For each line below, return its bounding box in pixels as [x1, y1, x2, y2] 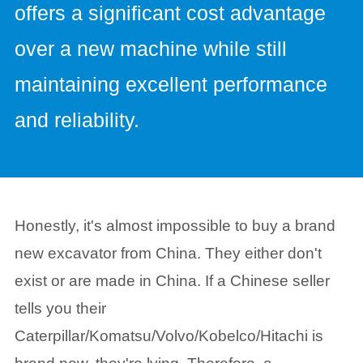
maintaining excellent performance [14, 74, 327, 96]
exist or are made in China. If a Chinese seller [14, 271, 330, 289]
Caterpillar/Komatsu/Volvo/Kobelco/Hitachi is [14, 327, 323, 344]
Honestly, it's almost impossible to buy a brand [14, 216, 335, 234]
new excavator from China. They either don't [14, 244, 322, 262]
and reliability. [14, 109, 139, 132]
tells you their [14, 299, 106, 317]
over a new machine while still [14, 38, 287, 61]
